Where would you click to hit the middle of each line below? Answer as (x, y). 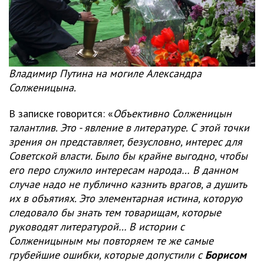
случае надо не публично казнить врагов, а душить (128, 184)
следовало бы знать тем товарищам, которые (115, 212)
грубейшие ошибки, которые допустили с (107, 255)
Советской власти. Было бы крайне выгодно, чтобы (128, 156)
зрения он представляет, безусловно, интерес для (126, 141)
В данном (215, 170)
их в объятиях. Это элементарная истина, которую (126, 198)
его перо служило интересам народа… (99, 170)
